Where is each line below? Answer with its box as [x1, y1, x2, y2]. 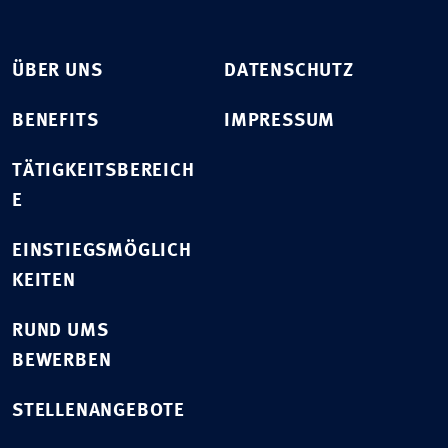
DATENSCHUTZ [224, 62, 354, 82]
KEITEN [12, 272, 76, 292]
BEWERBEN [12, 352, 112, 372]
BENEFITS [12, 112, 99, 132]
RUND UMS [12, 322, 109, 342]
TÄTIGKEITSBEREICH [12, 162, 195, 182]
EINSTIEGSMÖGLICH [12, 242, 192, 262]
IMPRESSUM [224, 112, 336, 132]
